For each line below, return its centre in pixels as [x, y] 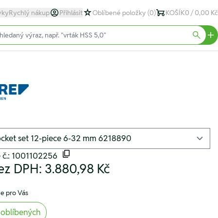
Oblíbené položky [120, 13]
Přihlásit [71, 13]
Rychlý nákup [29, 13]
